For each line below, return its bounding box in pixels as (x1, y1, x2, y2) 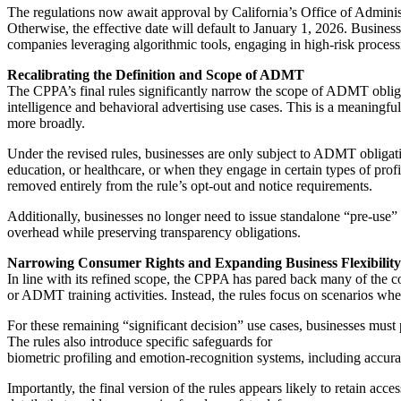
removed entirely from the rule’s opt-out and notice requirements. (7, 177, 372, 193)
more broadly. (7, 115, 85, 131)
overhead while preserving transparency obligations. (7, 224, 301, 240)
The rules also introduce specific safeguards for (7, 333, 272, 349)
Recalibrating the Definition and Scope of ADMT (7, 66, 304, 82)
